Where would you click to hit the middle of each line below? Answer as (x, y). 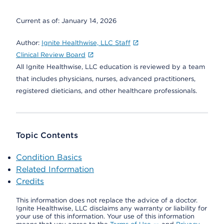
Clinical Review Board (51, 55)
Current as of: (39, 21)
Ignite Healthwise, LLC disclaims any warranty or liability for (111, 208)
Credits (30, 181)
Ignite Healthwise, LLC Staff (86, 43)
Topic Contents (47, 135)
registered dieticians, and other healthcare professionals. (106, 91)
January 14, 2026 (89, 21)
